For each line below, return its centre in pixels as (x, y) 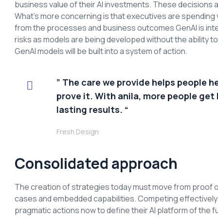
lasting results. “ (92, 109)
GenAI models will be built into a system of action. (101, 51)
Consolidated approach (96, 163)
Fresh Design (78, 131)
